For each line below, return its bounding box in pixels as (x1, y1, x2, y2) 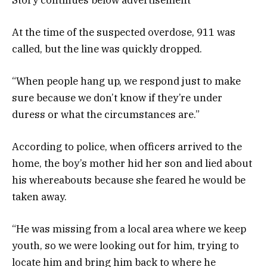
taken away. (12, 190, 67, 204)
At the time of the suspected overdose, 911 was (12, 25, 235, 39)
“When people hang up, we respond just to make (12, 74, 241, 88)
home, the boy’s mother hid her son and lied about (12, 157, 252, 170)
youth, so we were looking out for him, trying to (12, 239, 239, 253)
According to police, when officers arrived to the (12, 140, 242, 154)
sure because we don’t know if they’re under (12, 91, 222, 104)
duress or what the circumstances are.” (12, 107, 200, 121)
